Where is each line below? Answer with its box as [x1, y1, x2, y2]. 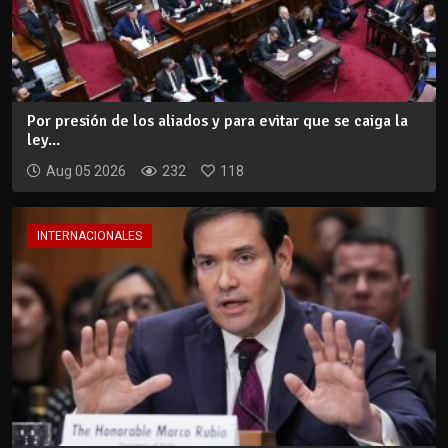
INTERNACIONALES [37, 229, 142, 244]
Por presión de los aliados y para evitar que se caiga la [27, 111, 408, 132]
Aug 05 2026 [46, 163, 126, 180]
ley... [27, 130, 60, 151]
